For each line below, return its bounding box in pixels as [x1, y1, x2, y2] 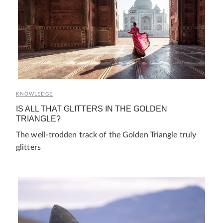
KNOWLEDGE [16, 91, 53, 97]
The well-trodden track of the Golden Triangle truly [16, 130, 197, 139]
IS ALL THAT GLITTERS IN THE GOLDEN [16, 104, 167, 113]
